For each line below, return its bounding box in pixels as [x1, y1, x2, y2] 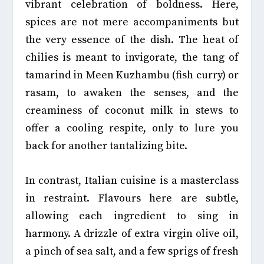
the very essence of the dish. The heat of [25, 33, 239, 47]
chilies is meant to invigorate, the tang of [25, 51, 239, 65]
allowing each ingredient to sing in [25, 209, 239, 223]
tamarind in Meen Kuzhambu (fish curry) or [25, 68, 239, 82]
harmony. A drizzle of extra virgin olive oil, [25, 227, 239, 241]
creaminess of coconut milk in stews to [25, 104, 239, 118]
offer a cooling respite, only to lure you [25, 121, 239, 136]
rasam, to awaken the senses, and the [25, 86, 239, 100]
